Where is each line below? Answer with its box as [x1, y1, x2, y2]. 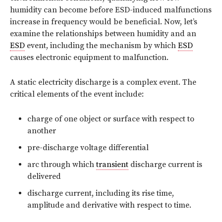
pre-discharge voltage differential [27, 142, 149, 153]
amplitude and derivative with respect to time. [27, 200, 191, 210]
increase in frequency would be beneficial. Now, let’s [10, 16, 197, 27]
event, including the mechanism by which [25, 40, 178, 51]
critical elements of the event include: [10, 89, 144, 99]
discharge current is [128, 159, 202, 169]
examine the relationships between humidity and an [10, 28, 196, 39]
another [27, 125, 56, 136]
